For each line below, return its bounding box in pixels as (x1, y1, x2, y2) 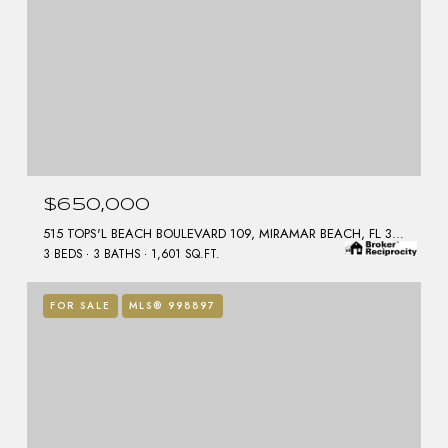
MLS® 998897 (129, 298, 216, 314)
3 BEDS (43, 245, 83, 264)
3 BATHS (93, 245, 141, 264)
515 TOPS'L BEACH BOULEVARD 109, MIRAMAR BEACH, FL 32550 (392, 224, 404, 244)
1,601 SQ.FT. (151, 245, 220, 264)
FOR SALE (50, 298, 111, 314)
